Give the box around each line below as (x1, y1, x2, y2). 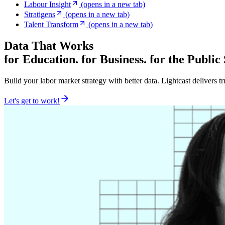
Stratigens (24, 10, 55, 19)
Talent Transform (24, 20, 78, 29)
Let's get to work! (4, 96, 60, 105)
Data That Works (4, 39, 93, 52)
